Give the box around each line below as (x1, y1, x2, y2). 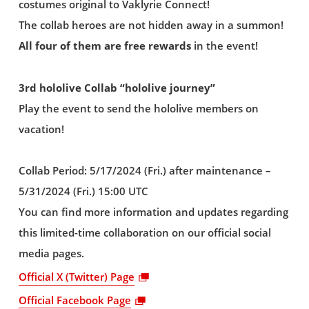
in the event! (190, 38, 258, 53)
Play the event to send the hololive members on (18, 101, 259, 116)
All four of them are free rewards (18, 38, 191, 53)
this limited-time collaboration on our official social (18, 226, 271, 241)
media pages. (18, 246, 84, 261)
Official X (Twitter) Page (18, 270, 134, 285)
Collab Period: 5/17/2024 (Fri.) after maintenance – (18, 163, 271, 179)
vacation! (18, 121, 64, 137)
